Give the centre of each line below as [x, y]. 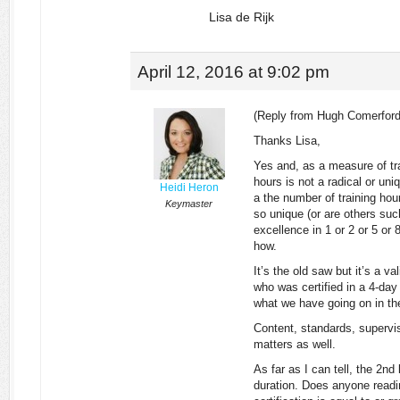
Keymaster [189, 204]
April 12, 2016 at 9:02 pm [233, 71]
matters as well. [295, 344]
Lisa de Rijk [242, 17]
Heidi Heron [189, 187]
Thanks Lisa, [287, 141]
